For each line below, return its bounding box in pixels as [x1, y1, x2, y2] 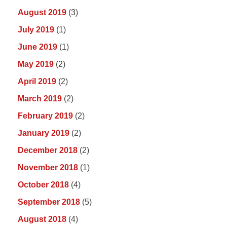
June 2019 [18, 43, 57, 52]
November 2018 [18, 163, 78, 172]
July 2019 [18, 25, 54, 34]
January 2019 [18, 129, 69, 138]
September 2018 [18, 198, 80, 207]
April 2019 [18, 77, 56, 86]
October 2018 [18, 180, 69, 190]
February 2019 [18, 111, 73, 121]
